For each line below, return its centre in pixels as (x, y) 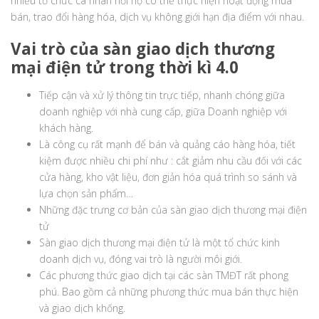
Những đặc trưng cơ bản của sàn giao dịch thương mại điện (173, 210)
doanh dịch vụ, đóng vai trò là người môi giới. (141, 259)
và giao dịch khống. (82, 308)
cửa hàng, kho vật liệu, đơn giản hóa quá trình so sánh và (168, 177)
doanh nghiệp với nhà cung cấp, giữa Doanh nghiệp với (163, 112)
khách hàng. (66, 128)
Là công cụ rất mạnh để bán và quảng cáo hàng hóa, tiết (167, 145)
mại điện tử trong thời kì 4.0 (125, 68)
